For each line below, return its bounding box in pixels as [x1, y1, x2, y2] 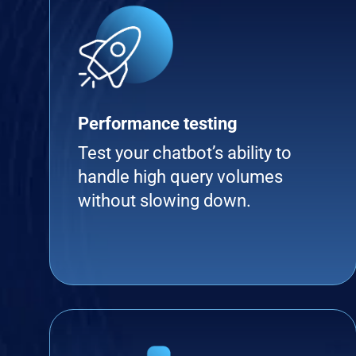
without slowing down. [78, 191, 251, 211]
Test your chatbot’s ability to [78, 143, 292, 163]
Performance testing [78, 114, 238, 133]
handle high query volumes [78, 167, 283, 187]
